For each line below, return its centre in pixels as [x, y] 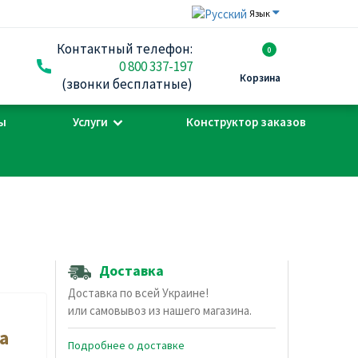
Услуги [90, 122]
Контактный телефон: [124, 49]
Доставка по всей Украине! [138, 293]
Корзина [260, 78]
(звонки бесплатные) [127, 84]
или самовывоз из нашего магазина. [159, 311]
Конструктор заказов [246, 122]
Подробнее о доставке [126, 346]
